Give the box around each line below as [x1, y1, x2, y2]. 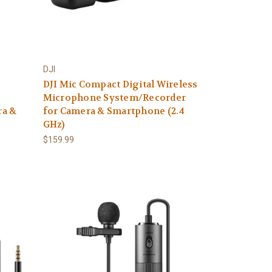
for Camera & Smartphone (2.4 [42, 105, 185, 117]
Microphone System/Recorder [42, 92, 186, 104]
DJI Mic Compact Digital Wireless [42, 78, 198, 90]
